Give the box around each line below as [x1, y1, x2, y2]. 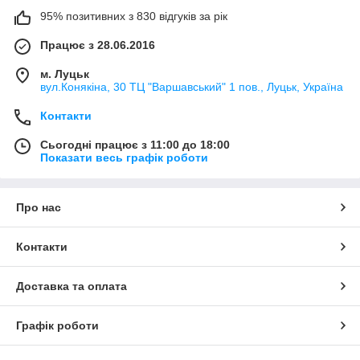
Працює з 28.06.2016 [40, 38, 155, 51]
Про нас [16, 200, 61, 214]
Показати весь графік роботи [40, 150, 208, 164]
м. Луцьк [40, 67, 89, 80]
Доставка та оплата [16, 279, 127, 292]
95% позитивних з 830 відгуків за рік [40, 9, 227, 22]
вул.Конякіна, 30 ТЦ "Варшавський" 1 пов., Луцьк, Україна [40, 80, 343, 93]
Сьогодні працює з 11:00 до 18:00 [40, 137, 230, 151]
